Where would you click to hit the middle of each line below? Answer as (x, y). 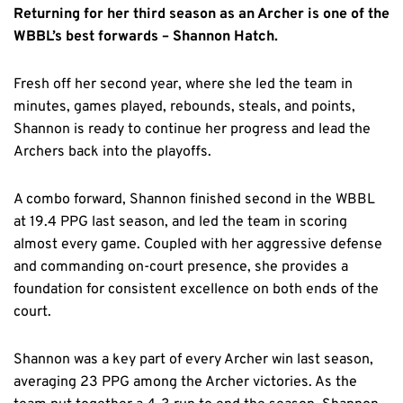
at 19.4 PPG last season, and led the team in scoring (180, 222)
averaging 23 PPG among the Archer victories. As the (185, 382)
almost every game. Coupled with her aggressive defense (198, 244)
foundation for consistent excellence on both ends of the (196, 289)
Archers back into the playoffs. (112, 152)
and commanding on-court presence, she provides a (181, 267)
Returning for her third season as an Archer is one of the (201, 14)
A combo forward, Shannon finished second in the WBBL (194, 199)
